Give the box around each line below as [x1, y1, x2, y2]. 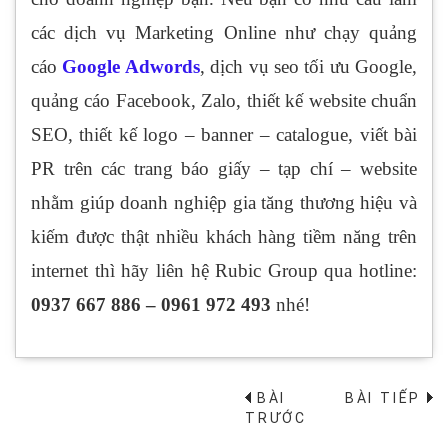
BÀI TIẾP [344, 390, 427, 407]
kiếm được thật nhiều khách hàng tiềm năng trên [31, 226, 417, 248]
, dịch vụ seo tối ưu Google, [199, 56, 417, 78]
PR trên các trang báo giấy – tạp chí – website [31, 158, 417, 180]
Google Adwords [62, 56, 200, 78]
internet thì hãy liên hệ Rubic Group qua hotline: [31, 260, 417, 282]
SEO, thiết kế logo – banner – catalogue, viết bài [31, 124, 417, 146]
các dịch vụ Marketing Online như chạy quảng [31, 22, 417, 44]
